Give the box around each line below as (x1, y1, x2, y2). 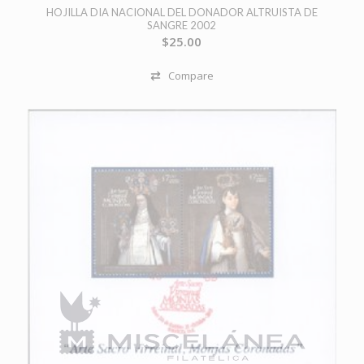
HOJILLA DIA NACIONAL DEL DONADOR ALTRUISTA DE (45, 5, 318, 19)
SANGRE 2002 (147, 18, 217, 32)
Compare (167, 67, 214, 83)
